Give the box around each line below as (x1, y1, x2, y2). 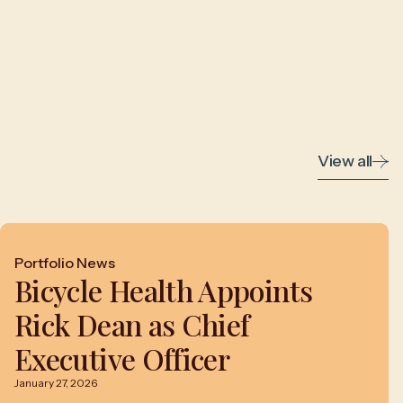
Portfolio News (14, 254, 115, 272)
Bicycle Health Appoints (14, 271, 313, 309)
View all (317, 151, 372, 171)
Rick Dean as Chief (14, 305, 250, 344)
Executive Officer (14, 339, 230, 378)
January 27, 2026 (14, 376, 97, 390)
